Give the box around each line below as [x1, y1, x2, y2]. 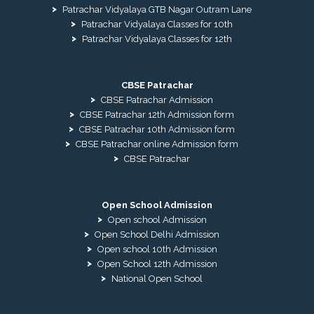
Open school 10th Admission [97, 244, 217, 255]
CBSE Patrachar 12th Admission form [80, 109, 234, 121]
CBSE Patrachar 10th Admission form [79, 124, 235, 135]
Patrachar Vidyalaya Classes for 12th [82, 34, 232, 45]
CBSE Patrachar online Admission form [76, 139, 238, 150]
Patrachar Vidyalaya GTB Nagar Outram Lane [62, 4, 252, 15]
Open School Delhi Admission [95, 229, 219, 240]
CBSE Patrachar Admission [101, 95, 213, 106]
